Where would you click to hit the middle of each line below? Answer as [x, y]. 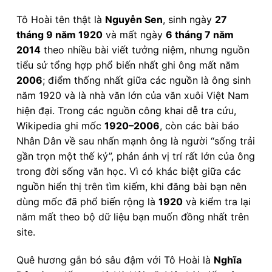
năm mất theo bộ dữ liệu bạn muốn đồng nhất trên [133, 216]
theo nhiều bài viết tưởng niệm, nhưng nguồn [145, 49]
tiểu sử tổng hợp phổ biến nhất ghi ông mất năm [128, 65]
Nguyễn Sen [134, 19]
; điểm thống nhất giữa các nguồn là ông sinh [147, 80]
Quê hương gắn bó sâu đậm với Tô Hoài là [115, 260]
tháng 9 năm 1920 [59, 34]
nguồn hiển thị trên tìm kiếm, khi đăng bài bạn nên [131, 186]
